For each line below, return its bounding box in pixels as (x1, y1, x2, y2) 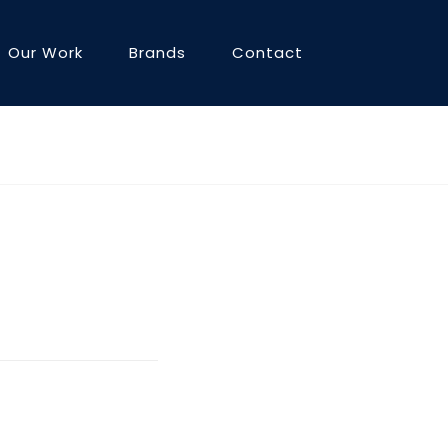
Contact (232, 42, 303, 63)
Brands (129, 42, 186, 63)
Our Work (8, 42, 83, 63)
